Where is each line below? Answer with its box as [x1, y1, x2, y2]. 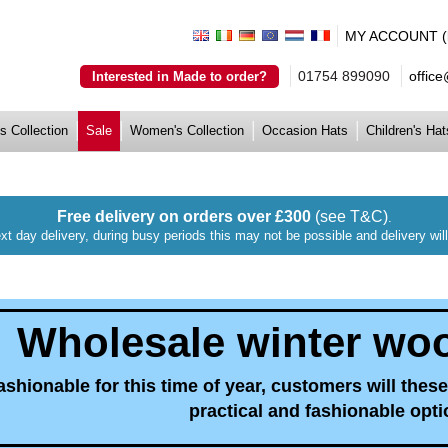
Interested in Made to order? [92, 69, 267, 84]
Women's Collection [130, 123, 244, 138]
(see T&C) [314, 208, 388, 225]
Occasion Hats [262, 123, 348, 138]
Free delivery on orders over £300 [56, 208, 315, 225]
